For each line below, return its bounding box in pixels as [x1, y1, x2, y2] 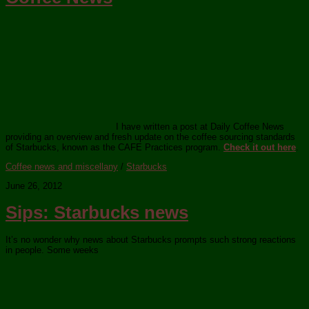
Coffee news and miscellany [6, 161, 118, 172]
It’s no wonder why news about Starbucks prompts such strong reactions [6, 235, 296, 246]
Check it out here [223, 142, 296, 153]
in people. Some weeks [6, 245, 99, 256]
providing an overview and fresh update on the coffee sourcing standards [6, 132, 295, 143]
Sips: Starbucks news [6, 202, 188, 223]
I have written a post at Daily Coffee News [116, 121, 284, 132]
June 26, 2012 [6, 181, 62, 192]
